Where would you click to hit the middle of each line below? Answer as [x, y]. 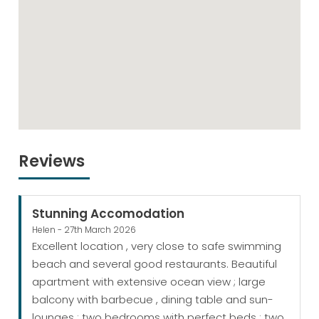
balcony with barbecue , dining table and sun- [153, 300]
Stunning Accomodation [109, 214]
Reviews [52, 161]
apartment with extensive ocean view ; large [149, 282]
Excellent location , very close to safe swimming [157, 246]
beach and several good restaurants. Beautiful [155, 264]
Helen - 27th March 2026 [84, 230]
